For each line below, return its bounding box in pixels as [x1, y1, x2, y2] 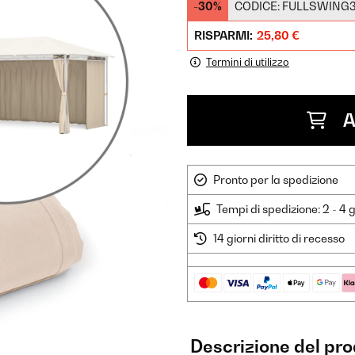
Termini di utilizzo [206, 55, 289, 68]
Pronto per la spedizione [213, 173, 338, 186]
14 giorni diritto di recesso [213, 231, 345, 245]
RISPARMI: [194, 29, 255, 42]
